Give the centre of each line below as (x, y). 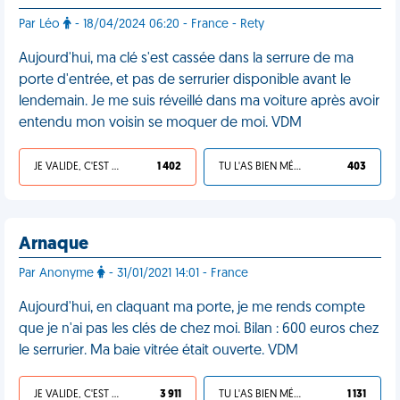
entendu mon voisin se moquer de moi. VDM (160, 123)
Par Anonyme (58, 274)
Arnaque (54, 245)
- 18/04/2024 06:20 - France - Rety (168, 25)
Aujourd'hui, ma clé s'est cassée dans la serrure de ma (186, 59)
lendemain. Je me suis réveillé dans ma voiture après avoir (199, 102)
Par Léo (41, 25)
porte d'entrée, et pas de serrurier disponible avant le (185, 80)
